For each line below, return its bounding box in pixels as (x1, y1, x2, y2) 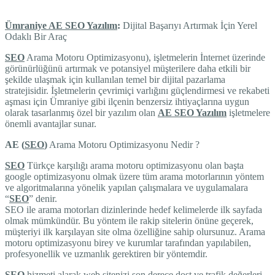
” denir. (29, 193, 57, 204)
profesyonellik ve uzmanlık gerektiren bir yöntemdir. (5, 248, 207, 259)
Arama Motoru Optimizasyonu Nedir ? (47, 139, 199, 150)
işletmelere (227, 107, 270, 118)
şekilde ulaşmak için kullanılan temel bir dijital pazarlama (5, 74, 225, 85)
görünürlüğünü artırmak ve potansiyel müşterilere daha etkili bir (5, 63, 250, 74)
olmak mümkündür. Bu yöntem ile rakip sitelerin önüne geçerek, (5, 215, 254, 226)
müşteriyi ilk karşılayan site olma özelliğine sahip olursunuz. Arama (5, 226, 265, 237)
